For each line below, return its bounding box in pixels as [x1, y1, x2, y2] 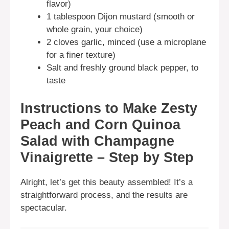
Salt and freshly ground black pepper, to [47, 63, 198, 73]
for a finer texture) [47, 50, 116, 60]
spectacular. [20, 202, 67, 213]
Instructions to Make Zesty [20, 100, 197, 116]
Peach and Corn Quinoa [20, 117, 180, 132]
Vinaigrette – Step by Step [20, 149, 194, 165]
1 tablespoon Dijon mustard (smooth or [47, 12, 195, 22]
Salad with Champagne [20, 133, 174, 149]
